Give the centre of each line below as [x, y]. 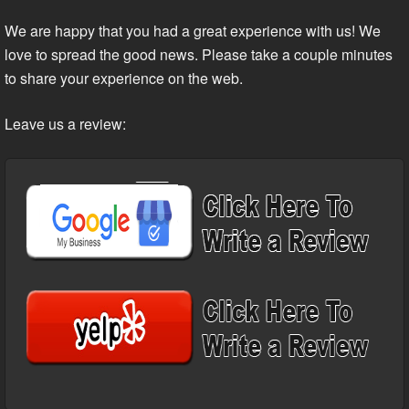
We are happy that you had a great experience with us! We [193, 31]
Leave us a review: [65, 124]
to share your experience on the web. [124, 79]
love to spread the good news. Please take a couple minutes [199, 55]
